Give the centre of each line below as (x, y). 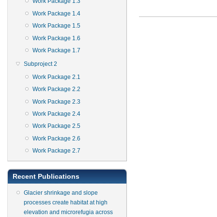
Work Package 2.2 (56, 89)
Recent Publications (46, 177)
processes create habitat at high (66, 203)
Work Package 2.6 (56, 138)
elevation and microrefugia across (68, 212)
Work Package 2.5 (56, 126)
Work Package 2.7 (56, 151)
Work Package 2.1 (56, 77)
